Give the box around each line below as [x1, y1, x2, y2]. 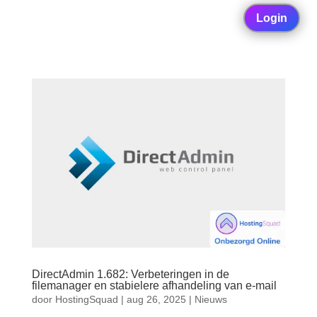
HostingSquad [54, 293, 118, 305]
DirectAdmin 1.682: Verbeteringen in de [31, 267, 229, 280]
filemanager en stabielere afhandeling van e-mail [31, 279, 277, 292]
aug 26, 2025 [126, 293, 186, 305]
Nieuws [194, 293, 227, 305]
